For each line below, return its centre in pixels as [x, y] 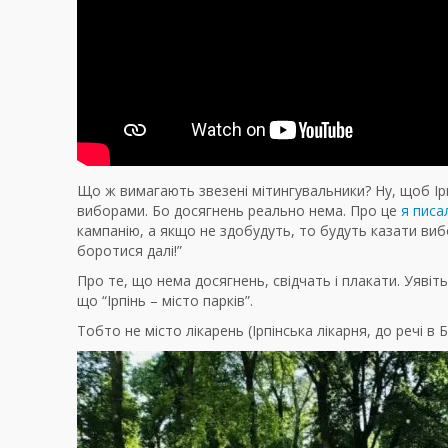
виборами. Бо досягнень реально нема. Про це [239, 211]
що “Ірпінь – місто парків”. [165, 301]
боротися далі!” [129, 251]
